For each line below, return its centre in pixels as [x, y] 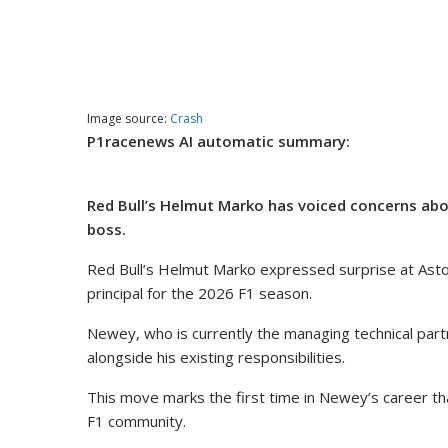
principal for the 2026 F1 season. [199, 293]
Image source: [128, 119]
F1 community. [136, 421]
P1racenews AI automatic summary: [218, 141]
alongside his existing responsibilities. [216, 357]
